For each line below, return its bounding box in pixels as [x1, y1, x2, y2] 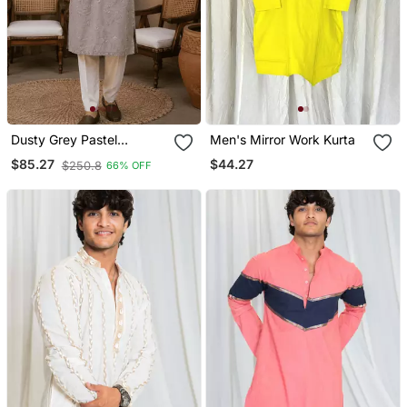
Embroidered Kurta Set [90, 146, 146, 163]
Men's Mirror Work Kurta [210, 131, 356, 147]
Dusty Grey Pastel [10, 131, 117, 147]
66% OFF [105, 159, 152, 173]
